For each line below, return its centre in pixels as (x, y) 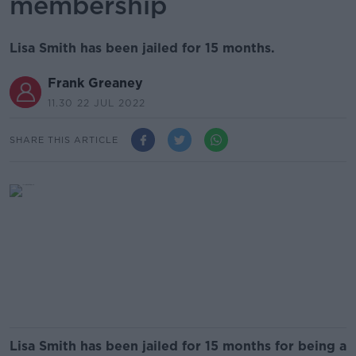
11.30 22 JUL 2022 (97, 103)
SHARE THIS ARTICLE (64, 139)
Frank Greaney (95, 83)
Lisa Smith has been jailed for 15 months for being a (178, 346)
